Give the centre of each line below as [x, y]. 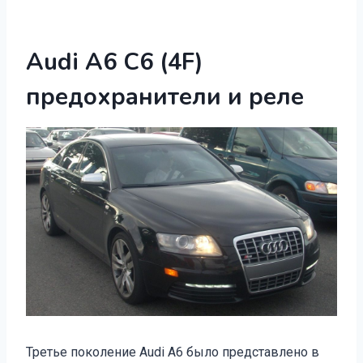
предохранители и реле [165, 97]
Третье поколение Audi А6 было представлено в [173, 352]
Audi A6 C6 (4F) [115, 62]
